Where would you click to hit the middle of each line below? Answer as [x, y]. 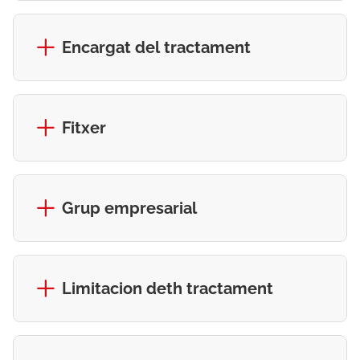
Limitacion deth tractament [168, 288]
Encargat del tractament [156, 47]
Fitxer [84, 128]
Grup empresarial [129, 208]
